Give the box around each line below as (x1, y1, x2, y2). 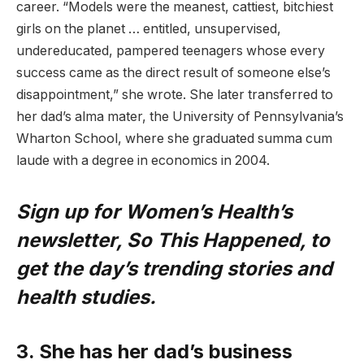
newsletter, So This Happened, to (16, 228, 330, 253)
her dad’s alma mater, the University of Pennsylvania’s (16, 108, 344, 124)
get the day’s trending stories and (16, 257, 332, 281)
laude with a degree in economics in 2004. (16, 152, 273, 168)
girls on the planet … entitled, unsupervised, (16, 20, 281, 37)
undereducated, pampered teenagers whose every (16, 42, 325, 58)
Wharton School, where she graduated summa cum (16, 130, 332, 146)
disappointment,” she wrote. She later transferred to (16, 86, 333, 102)
